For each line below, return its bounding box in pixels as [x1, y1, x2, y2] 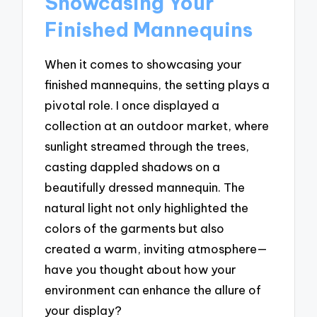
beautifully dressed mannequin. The [45, 180, 246, 195]
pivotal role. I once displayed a [45, 98, 220, 113]
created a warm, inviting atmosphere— [45, 241, 268, 257]
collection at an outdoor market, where [45, 118, 270, 134]
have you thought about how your [45, 262, 237, 277]
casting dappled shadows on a [45, 159, 221, 175]
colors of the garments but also [45, 221, 225, 236]
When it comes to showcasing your [45, 57, 243, 72]
